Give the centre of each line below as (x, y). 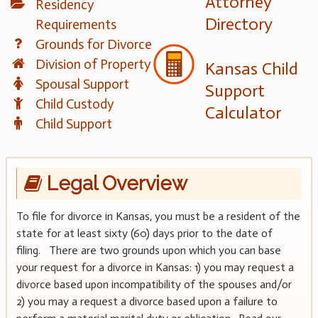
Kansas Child (251, 69)
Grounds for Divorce (94, 45)
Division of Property (94, 65)
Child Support (74, 124)
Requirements (76, 25)
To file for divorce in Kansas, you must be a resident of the (158, 216)
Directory (238, 24)
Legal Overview (114, 183)
